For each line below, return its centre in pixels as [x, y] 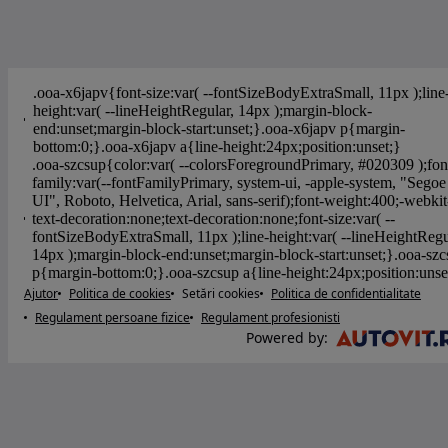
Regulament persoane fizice [112, 317]
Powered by [285, 338]
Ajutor [41, 293]
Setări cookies [221, 293]
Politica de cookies [120, 293]
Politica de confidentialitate [346, 293]
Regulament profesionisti [270, 317]
